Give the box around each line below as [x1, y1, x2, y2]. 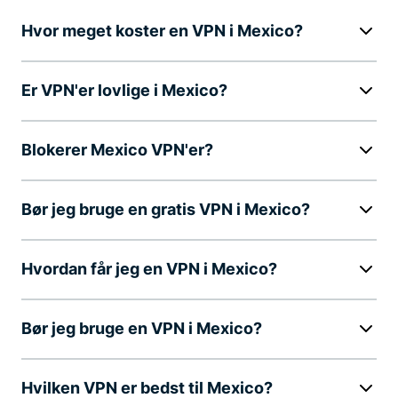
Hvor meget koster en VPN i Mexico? [21, 20, 303, 40]
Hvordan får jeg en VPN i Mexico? [21, 259, 277, 278]
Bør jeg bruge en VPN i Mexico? [21, 318, 262, 338]
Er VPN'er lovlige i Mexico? [21, 80, 227, 99]
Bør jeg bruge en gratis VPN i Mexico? [21, 199, 310, 219]
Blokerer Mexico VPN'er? [21, 139, 213, 159]
